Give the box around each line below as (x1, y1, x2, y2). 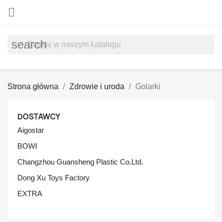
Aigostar (17, 126, 44, 134)
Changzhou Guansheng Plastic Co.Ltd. (17, 158, 143, 166)
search (11, 38, 47, 51)
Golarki (135, 82, 161, 91)
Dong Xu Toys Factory (17, 173, 90, 182)
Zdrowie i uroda (69, 82, 124, 91)
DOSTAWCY (17, 111, 60, 122)
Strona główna (7, 82, 58, 91)
